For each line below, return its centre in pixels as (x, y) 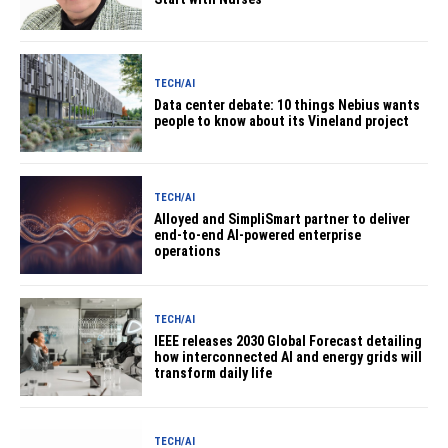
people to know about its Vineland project (282, 120)
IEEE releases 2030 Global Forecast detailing (288, 340)
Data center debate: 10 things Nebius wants (287, 104)
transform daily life (213, 372)
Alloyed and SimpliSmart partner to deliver (282, 218)
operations (188, 250)
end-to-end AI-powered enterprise (258, 234)
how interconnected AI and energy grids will (288, 356)
